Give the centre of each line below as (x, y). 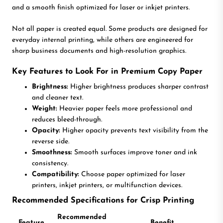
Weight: (45, 109)
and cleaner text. (57, 98)
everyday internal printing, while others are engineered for (103, 40)
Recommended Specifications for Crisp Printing (103, 200)
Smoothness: (52, 152)
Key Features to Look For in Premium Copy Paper (107, 71)
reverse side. (51, 141)
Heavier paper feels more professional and (125, 109)
